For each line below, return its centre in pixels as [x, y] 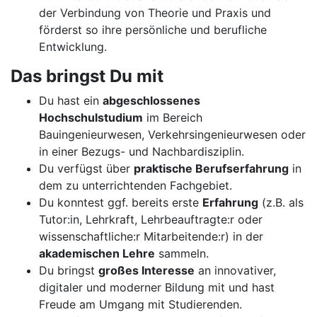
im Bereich [173, 117]
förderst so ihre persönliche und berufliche [153, 30]
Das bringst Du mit [87, 76]
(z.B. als [281, 202]
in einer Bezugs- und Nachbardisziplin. [142, 151]
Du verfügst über [86, 168]
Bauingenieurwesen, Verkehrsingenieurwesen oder [172, 134]
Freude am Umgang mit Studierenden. [140, 304]
